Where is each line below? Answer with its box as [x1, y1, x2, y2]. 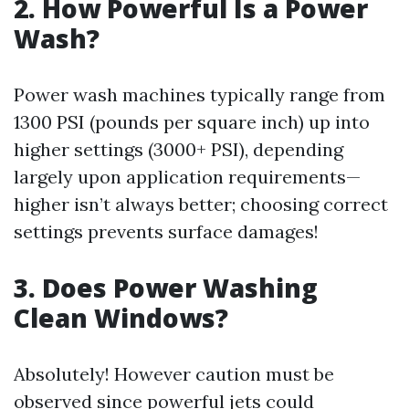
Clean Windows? [14, 300, 228, 335]
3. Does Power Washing [14, 270, 318, 305]
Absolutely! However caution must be [14, 362, 334, 385]
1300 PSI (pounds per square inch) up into [14, 110, 370, 133]
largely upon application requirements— [14, 165, 361, 188]
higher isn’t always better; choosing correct [14, 193, 388, 215]
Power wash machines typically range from [14, 83, 385, 106]
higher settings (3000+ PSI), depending [14, 138, 343, 161]
